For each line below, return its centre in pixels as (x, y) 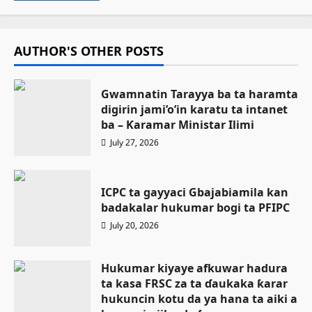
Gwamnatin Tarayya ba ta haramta (200, 94)
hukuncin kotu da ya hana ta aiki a (199, 299)
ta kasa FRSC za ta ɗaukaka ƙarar (194, 283)
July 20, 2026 (133, 225)
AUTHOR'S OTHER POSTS (89, 51)
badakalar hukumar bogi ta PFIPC (195, 207)
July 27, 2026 (133, 142)
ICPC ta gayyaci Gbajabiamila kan (195, 192)
